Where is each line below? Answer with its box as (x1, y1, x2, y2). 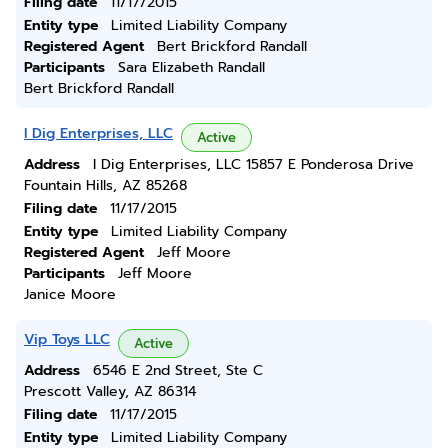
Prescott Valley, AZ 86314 (24, 381, 196, 402)
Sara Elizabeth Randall (118, 57, 265, 78)
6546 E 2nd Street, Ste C (93, 360, 263, 381)
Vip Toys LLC (24, 329, 110, 350)
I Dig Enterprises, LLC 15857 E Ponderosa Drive (93, 154, 414, 175)
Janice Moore (24, 284, 116, 305)
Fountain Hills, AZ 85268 (24, 175, 187, 196)
